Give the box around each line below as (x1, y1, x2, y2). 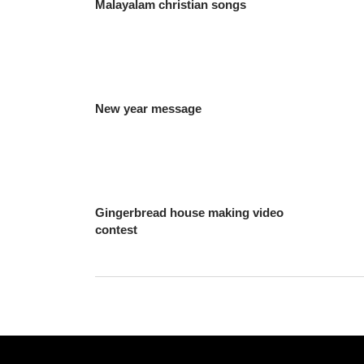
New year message (95, 101, 202, 115)
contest (95, 222, 138, 236)
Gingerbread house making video (95, 205, 284, 219)
